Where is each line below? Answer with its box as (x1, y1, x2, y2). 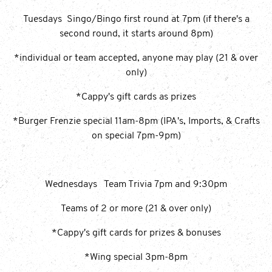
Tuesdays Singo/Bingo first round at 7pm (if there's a (22, 14, 250, 24)
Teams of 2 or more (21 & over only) (61, 203, 211, 214)
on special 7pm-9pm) (91, 131, 181, 141)
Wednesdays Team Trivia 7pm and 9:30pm (45, 179, 227, 189)
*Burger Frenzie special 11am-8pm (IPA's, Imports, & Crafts (12, 116, 260, 126)
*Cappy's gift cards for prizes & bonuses (51, 228, 221, 238)
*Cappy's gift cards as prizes (76, 92, 196, 102)
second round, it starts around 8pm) (59, 29, 213, 39)
